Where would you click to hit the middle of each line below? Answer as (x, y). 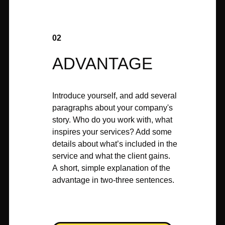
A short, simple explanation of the (111, 168)
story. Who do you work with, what (112, 120)
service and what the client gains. (111, 156)
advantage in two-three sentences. (113, 180)
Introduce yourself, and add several (115, 96)
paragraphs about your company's (113, 108)
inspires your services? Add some (112, 132)
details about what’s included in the (115, 144)
